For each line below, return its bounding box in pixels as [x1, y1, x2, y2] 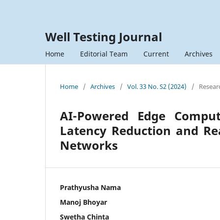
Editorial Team [80, 49, 128, 58]
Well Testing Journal [45, 28, 162, 45]
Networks [60, 137, 118, 153]
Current [143, 49, 169, 58]
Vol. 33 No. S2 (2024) [127, 82, 187, 91]
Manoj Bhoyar [60, 197, 107, 207]
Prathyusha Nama [60, 182, 121, 192]
